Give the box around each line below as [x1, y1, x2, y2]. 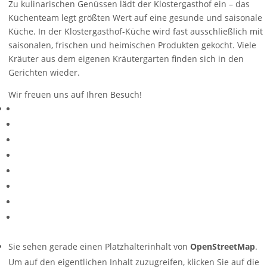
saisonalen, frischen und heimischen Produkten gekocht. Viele [8, 39, 256, 51]
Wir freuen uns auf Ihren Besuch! [8, 89, 142, 100]
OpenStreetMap [190, 241, 255, 252]
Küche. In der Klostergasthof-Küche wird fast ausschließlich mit [8, 26, 263, 37]
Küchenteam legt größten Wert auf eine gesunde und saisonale [8, 12, 262, 23]
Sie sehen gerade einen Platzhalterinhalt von [8, 241, 190, 252]
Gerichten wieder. [8, 67, 80, 78]
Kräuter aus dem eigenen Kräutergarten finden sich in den [8, 53, 244, 64]
